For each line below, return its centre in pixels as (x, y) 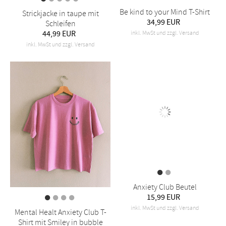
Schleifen (60, 24)
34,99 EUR (163, 22)
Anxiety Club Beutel (165, 212)
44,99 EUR (59, 34)
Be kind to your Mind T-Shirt (165, 12)
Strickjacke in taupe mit (60, 14)
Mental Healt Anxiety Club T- (60, 212)
